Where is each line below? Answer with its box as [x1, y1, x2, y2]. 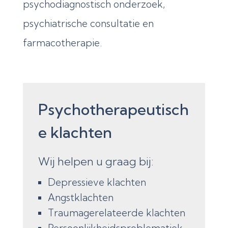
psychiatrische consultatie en [22, 17, 154, 30]
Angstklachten [47, 191, 113, 204]
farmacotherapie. [22, 36, 102, 49]
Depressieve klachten [47, 176, 146, 188]
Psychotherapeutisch [38, 99, 189, 119]
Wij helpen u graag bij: [38, 154, 154, 168]
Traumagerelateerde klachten [47, 206, 185, 219]
